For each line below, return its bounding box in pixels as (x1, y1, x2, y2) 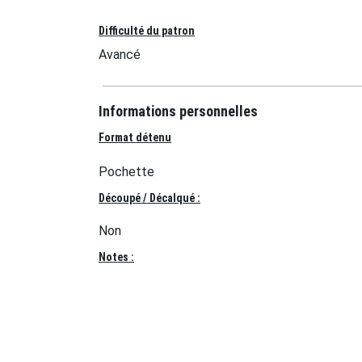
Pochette (99, 164, 154, 179)
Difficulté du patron (99, 24, 195, 37)
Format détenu (99, 131, 171, 144)
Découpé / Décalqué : (99, 192, 200, 204)
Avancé (99, 47, 141, 62)
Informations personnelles (99, 103, 258, 120)
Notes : (99, 250, 134, 263)
